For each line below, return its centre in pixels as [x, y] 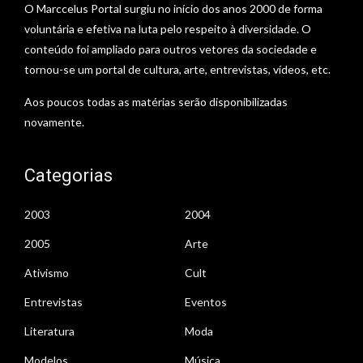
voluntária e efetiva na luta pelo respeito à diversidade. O [168, 28]
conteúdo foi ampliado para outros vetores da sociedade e [171, 49]
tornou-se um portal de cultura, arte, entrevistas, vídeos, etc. [177, 69]
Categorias [68, 175]
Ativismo [47, 272]
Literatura [49, 331]
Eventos [206, 301]
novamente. [54, 122]
